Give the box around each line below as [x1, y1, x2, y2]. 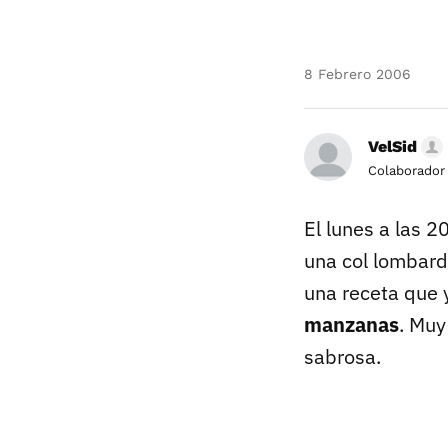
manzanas [304, 311, 399, 338]
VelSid [368, 137, 417, 156]
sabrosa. [304, 343, 381, 370]
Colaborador [368, 163, 445, 178]
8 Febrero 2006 [304, 66, 411, 82]
